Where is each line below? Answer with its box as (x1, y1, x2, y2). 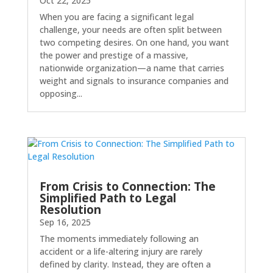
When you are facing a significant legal (39, 10, 194, 23)
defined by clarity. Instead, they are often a (39, 258, 211, 271)
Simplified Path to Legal (39, 190, 176, 207)
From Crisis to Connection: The (39, 179, 216, 195)
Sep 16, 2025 (39, 216, 91, 229)
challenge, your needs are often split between (39, 23, 222, 35)
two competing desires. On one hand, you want (39, 36, 229, 48)
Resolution (39, 202, 101, 218)
